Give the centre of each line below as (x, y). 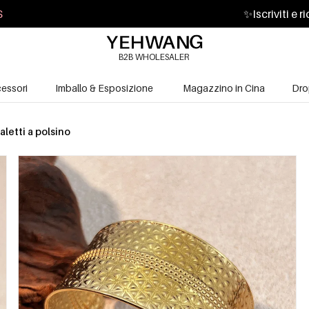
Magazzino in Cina (223, 88)
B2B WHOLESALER (154, 57)
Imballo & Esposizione (104, 88)
